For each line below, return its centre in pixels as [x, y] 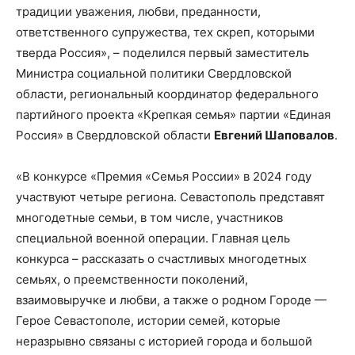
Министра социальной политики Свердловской [154, 74]
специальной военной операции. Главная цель [153, 239]
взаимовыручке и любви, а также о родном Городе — [171, 300]
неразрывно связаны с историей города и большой [164, 342]
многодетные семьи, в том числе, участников [149, 218]
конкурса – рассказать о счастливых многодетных [161, 259]
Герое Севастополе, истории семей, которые [148, 321]
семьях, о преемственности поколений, [132, 280]
